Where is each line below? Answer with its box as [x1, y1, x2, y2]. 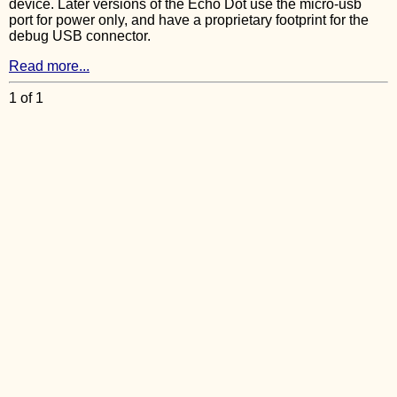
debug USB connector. [9, 27, 151, 43]
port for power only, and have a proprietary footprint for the [9, 12, 369, 27]
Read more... [9, 58, 90, 74]
